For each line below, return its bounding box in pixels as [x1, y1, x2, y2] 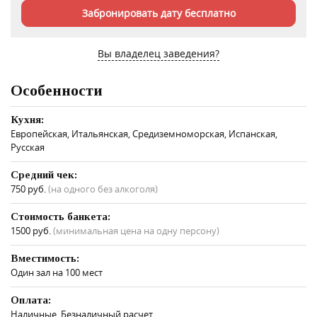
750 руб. [11, 182, 48, 195]
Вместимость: [11, 252, 79, 264]
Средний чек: [11, 168, 77, 180]
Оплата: [11, 294, 51, 306]
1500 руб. [11, 224, 53, 237]
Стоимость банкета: [11, 210, 110, 222]
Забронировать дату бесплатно [81, 6, 236, 20]
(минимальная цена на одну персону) [53, 224, 219, 237]
